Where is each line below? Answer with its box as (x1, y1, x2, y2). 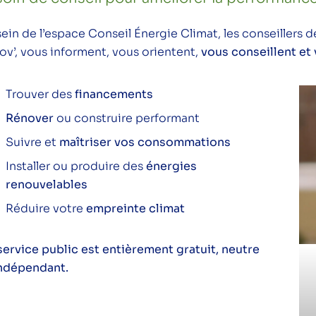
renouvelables (6, 177, 87, 193)
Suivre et (6, 135, 59, 150)
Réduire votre (6, 201, 86, 217)
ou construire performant (54, 111, 200, 126)
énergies (146, 159, 197, 174)
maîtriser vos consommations (59, 135, 231, 150)
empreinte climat (86, 201, 185, 217)
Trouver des (6, 87, 75, 102)
